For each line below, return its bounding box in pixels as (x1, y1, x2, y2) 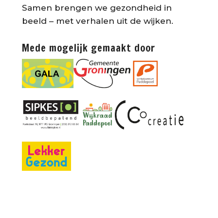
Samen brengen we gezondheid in (21, 3, 172, 13)
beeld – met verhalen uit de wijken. (21, 16, 173, 26)
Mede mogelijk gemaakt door (21, 41, 155, 55)
